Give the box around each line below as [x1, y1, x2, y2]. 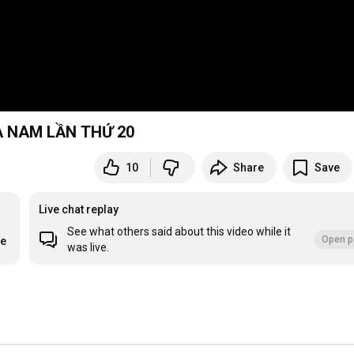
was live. [67, 241, 110, 254]
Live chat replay [39, 203, 119, 217]
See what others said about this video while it [67, 225, 292, 239]
